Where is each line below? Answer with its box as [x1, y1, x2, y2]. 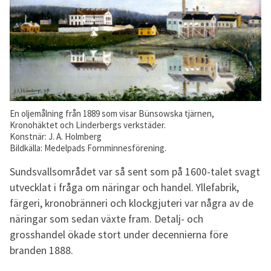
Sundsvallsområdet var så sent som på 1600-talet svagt [10, 165, 260, 179]
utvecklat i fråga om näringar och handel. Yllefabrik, [10, 181, 239, 195]
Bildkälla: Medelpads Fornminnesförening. [10, 142, 166, 154]
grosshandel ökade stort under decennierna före [10, 228, 228, 242]
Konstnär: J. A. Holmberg [10, 130, 102, 142]
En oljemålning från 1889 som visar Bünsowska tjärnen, [10, 107, 214, 119]
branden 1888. [10, 244, 73, 258]
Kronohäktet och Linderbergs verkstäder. [10, 119, 166, 131]
